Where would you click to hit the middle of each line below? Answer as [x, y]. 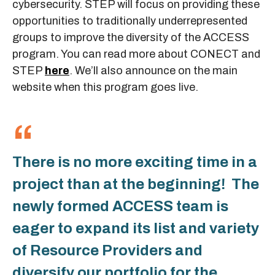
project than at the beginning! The [136, 184]
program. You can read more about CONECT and [136, 54]
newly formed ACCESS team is [120, 206]
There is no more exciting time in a [135, 162]
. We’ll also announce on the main [153, 70]
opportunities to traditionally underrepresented [130, 21]
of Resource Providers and [107, 250]
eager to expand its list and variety [136, 228]
